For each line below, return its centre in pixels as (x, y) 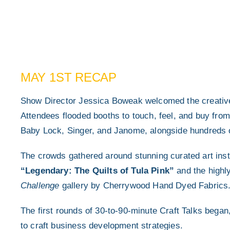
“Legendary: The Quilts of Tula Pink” (97, 170)
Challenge (40, 185)
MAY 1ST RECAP (68, 77)
